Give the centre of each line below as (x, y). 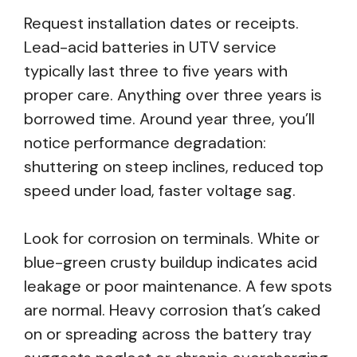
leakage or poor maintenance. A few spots (178, 286)
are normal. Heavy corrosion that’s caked (172, 310)
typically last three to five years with (156, 71)
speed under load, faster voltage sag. (160, 190)
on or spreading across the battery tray (168, 334)
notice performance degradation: (145, 143)
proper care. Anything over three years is (173, 95)
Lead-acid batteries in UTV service (150, 47)
